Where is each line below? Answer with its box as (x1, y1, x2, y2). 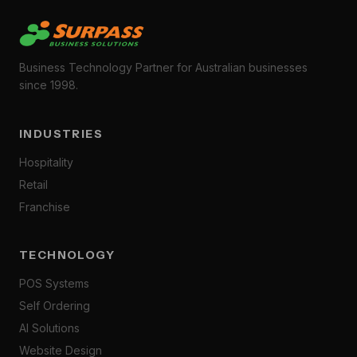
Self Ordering (19, 299, 90, 312)
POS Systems (19, 277, 89, 290)
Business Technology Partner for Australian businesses (19, 61, 308, 74)
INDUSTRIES (19, 127, 103, 141)
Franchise (19, 200, 70, 214)
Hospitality (19, 155, 73, 169)
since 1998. (19, 78, 78, 92)
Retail (19, 178, 48, 191)
